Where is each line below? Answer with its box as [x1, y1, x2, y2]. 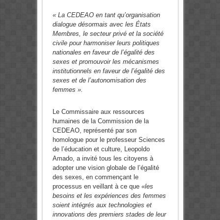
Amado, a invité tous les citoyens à [52, 154, 153, 162]
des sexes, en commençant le [52, 173, 138, 181]
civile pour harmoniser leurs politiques [52, 39, 160, 47]
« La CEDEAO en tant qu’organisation [52, 11, 160, 19]
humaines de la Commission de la [52, 117, 149, 125]
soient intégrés [52, 201, 94, 209]
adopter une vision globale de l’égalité [52, 164, 159, 171]
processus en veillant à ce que [52, 182, 141, 190]
